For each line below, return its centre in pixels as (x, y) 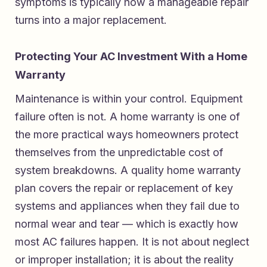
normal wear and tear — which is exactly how (127, 224)
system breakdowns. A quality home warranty (128, 170)
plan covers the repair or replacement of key (124, 188)
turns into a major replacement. (91, 20)
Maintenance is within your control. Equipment (129, 99)
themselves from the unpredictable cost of (119, 153)
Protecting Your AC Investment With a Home (131, 57)
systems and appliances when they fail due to (127, 206)
